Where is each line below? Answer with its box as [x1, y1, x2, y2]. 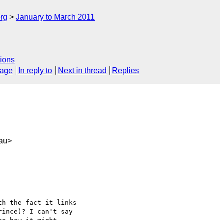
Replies [112, 66, 139, 75]
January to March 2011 [16, 13, 95, 21]
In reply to [18, 66, 53, 75]
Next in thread [57, 66, 107, 75]
